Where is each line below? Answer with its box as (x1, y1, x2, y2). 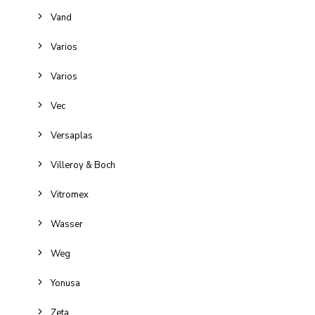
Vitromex (51, 188, 89, 201)
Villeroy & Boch (51, 159, 115, 172)
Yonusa (51, 277, 80, 290)
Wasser (51, 218, 83, 231)
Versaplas (51, 129, 93, 142)
